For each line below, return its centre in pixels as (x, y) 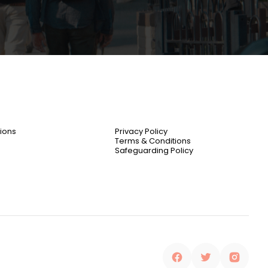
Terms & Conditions (153, 141)
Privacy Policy (141, 131)
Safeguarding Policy (154, 150)
